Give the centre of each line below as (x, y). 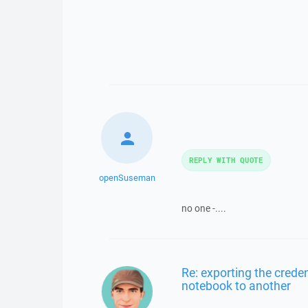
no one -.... (203, 208)
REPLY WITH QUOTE (226, 160)
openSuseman (127, 178)
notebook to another (236, 285)
